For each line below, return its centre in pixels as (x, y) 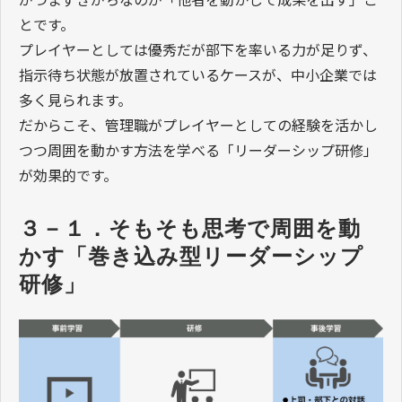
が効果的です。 (68, 175)
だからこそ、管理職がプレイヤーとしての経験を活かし (198, 124)
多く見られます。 (75, 99)
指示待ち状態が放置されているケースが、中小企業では (198, 74)
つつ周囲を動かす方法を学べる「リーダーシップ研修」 (198, 149)
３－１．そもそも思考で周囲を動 (190, 228)
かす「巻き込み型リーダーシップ (191, 256)
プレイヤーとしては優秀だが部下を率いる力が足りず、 (198, 49)
